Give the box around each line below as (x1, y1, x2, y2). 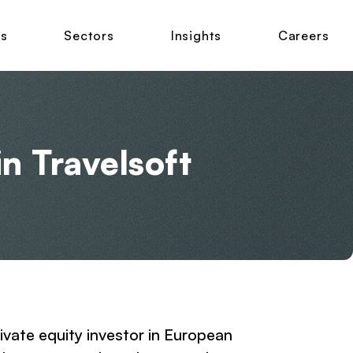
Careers (277, 28, 329, 43)
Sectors (64, 28, 114, 43)
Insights (170, 28, 221, 43)
